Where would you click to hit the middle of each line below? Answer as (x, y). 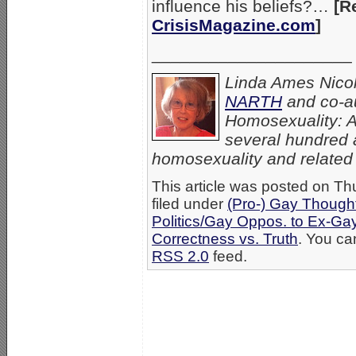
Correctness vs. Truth (225, 239)
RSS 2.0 (180, 257)
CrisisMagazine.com (234, 25)
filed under (190, 204)
